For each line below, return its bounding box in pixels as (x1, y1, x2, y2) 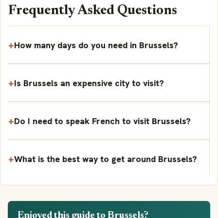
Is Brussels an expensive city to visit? (14, 77, 164, 89)
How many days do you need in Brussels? (14, 39, 178, 51)
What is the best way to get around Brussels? (14, 153, 197, 164)
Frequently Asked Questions (8, 4, 177, 18)
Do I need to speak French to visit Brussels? (14, 115, 191, 127)
